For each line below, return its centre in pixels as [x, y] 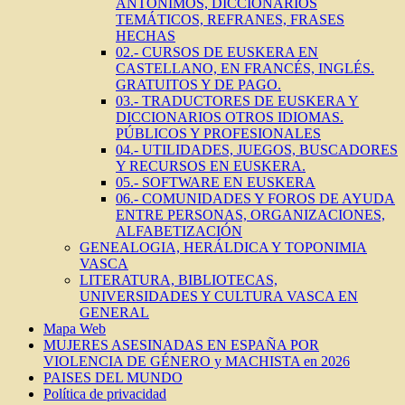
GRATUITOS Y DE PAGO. [198, 85]
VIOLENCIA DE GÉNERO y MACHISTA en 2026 [197, 362]
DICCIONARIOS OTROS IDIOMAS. [230, 118]
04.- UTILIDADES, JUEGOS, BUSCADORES [257, 150]
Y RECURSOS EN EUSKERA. [211, 166]
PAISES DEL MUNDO [113, 378]
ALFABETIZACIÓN [179, 231]
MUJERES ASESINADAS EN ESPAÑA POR [181, 345]
